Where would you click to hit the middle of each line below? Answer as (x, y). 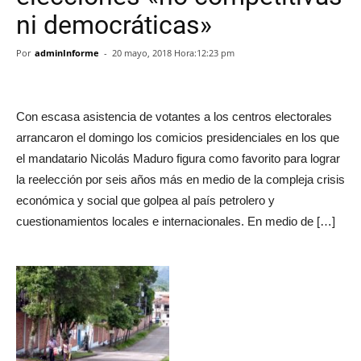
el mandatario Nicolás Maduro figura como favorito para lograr (178, 158)
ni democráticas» (114, 25)
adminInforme (67, 53)
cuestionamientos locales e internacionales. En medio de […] (176, 221)
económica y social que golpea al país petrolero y (145, 200)
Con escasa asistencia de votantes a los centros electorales (174, 116)
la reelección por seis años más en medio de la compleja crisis (180, 179)
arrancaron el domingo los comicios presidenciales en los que (178, 137)
